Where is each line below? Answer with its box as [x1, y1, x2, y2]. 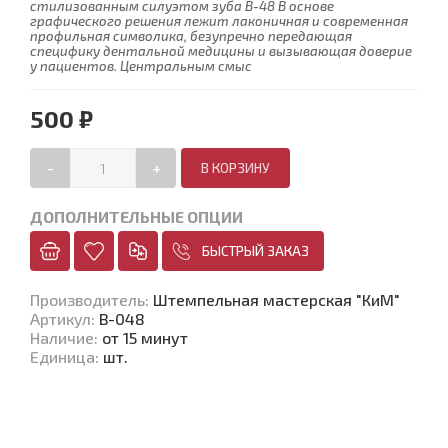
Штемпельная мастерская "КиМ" [153, 290, 400, 309]
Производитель [30, 290, 145, 309]
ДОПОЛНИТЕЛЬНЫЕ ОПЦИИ [30, 207, 243, 226]
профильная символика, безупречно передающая [30, 28, 352, 44]
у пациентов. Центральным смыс [30, 58, 252, 74]
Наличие [30, 328, 94, 347]
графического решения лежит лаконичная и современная [30, 13, 408, 29]
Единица [30, 347, 95, 366]
